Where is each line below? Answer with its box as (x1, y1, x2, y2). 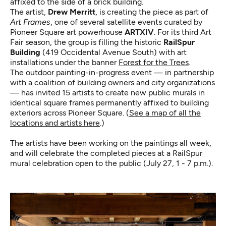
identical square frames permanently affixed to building (10, 97, 209, 107)
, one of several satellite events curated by (50, 17, 202, 27)
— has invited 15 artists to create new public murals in (10, 87, 205, 97)
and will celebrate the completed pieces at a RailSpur (10, 148, 202, 158)
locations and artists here (10, 118, 100, 128)
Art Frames (10, 17, 50, 27)
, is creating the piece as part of (95, 7, 208, 17)
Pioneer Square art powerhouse (10, 27, 125, 37)
